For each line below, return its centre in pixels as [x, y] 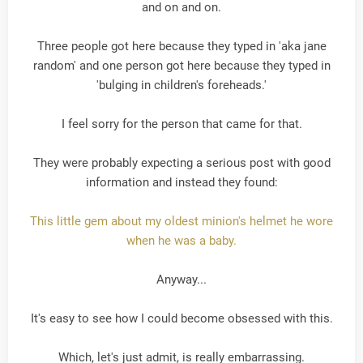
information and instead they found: [181, 182]
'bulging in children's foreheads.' [181, 85]
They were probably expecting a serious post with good [181, 163]
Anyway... [181, 280]
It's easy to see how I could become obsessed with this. [181, 318]
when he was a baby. [181, 241]
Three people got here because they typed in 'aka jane [181, 46]
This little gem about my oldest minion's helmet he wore [181, 221]
